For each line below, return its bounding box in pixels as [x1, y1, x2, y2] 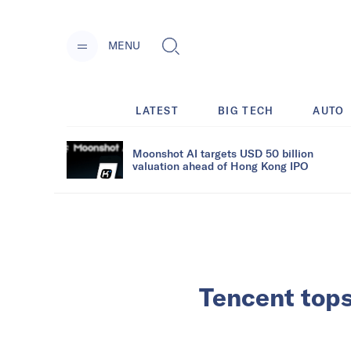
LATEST [136, 103, 179, 117]
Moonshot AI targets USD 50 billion [132, 146, 313, 160]
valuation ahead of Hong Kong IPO [132, 158, 308, 172]
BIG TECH [218, 103, 274, 117]
